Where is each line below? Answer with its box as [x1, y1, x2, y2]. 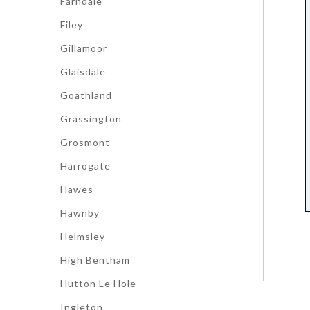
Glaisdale [60, 66, 106, 77]
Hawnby [60, 207, 100, 219]
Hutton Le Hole [60, 277, 136, 289]
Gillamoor [60, 42, 107, 54]
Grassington [60, 113, 122, 125]
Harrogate [60, 160, 111, 172]
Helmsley [60, 230, 105, 242]
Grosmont [60, 136, 110, 148]
